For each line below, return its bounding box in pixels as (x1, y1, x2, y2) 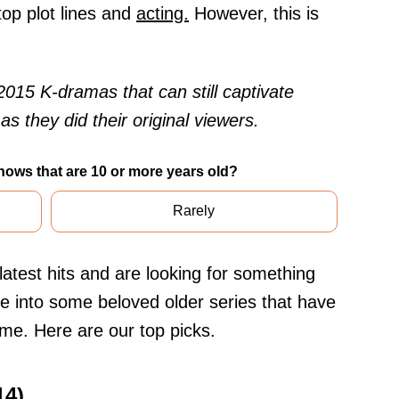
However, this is (189, 4, 319, 24)
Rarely (173, 203, 216, 219)
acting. (136, 4, 189, 24)
